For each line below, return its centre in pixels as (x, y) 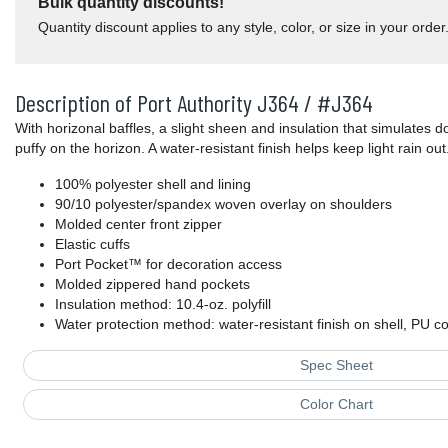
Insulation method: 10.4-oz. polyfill (163, 304)
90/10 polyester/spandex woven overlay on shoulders (223, 204)
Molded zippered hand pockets (152, 284)
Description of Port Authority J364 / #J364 (194, 103)
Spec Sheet (336, 365)
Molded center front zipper (138, 224)
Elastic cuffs (92, 244)
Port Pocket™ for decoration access (168, 264)
